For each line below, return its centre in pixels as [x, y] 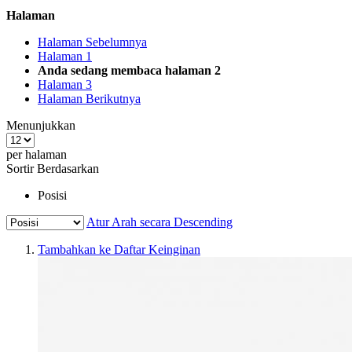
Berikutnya [113, 99]
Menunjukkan [41, 126]
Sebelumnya [116, 42]
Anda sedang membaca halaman [125, 71]
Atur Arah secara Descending [159, 222]
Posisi [52, 196]
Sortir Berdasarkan [53, 169]
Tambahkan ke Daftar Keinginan [119, 250]
